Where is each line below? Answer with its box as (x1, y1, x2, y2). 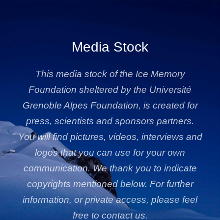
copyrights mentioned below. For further (27, 179, 193, 190)
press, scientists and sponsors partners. (26, 116, 194, 127)
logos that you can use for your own (35, 147, 185, 158)
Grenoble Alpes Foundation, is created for (22, 100, 198, 111)
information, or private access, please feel (23, 194, 197, 205)
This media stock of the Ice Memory (35, 69, 185, 80)
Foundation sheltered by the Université (28, 84, 192, 95)
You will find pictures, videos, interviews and (18, 132, 202, 142)
